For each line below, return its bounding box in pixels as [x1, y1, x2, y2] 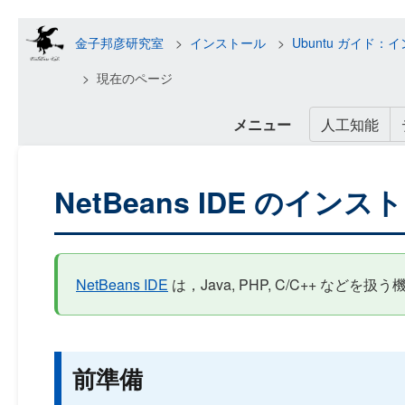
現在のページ [96, 69, 173, 87]
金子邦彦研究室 [74, 33, 164, 52]
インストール [189, 33, 266, 52]
